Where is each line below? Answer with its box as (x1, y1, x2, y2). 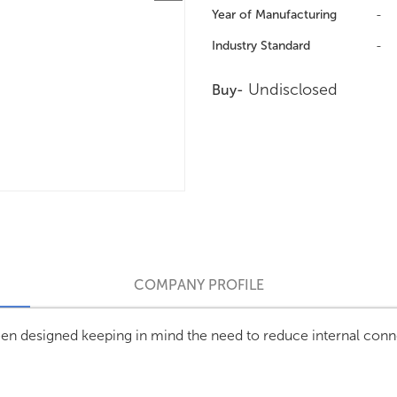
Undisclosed (244, 80, 338, 99)
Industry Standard (212, 38, 310, 53)
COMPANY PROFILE (133, 276, 264, 293)
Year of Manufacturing (212, 7, 337, 22)
